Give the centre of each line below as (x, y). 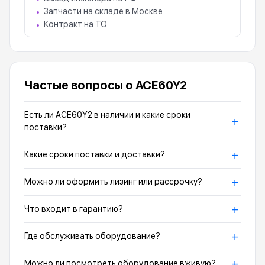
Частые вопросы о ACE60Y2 (106, 85)
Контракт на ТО (75, 25)
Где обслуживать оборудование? (92, 236)
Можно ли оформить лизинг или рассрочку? (113, 182)
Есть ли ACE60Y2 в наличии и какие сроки (107, 115)
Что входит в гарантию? (74, 209)
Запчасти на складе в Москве (103, 12)
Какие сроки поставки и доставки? (95, 155)
